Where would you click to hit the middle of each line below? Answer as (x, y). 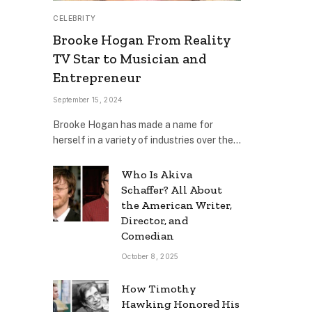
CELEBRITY (75, 18)
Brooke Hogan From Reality (142, 39)
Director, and (155, 220)
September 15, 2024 (88, 99)
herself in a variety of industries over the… (147, 140)
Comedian (148, 235)
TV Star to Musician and (130, 58)
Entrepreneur (97, 77)
